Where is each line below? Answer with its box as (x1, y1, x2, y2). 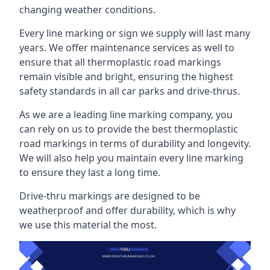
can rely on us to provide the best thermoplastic (19, 122, 238, 136)
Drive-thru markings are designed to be (19, 189, 200, 202)
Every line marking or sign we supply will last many (19, 26, 250, 40)
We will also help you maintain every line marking (19, 151, 243, 165)
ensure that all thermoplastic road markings (19, 55, 221, 69)
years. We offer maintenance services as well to (19, 40, 234, 54)
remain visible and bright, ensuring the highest (19, 69, 233, 83)
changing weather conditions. (19, 2, 155, 16)
